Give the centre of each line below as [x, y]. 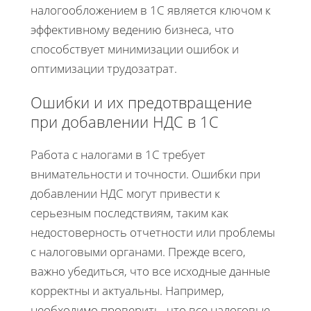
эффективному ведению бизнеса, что [132, 29]
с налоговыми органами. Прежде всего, [138, 251]
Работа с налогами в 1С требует [118, 154]
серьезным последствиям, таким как [129, 212]
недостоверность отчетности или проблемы [153, 232]
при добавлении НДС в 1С [125, 121]
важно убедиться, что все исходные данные [150, 271]
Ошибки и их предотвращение [141, 102]
